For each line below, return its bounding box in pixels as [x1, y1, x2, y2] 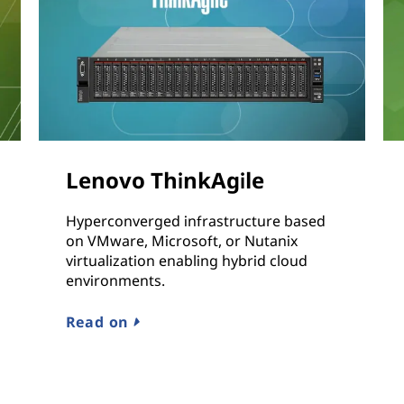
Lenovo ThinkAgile [65, 165, 264, 196]
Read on [65, 312, 133, 333]
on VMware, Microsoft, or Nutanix [65, 231, 298, 252]
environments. [65, 271, 165, 291]
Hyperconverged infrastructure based [65, 211, 326, 232]
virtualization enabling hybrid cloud [65, 251, 308, 271]
